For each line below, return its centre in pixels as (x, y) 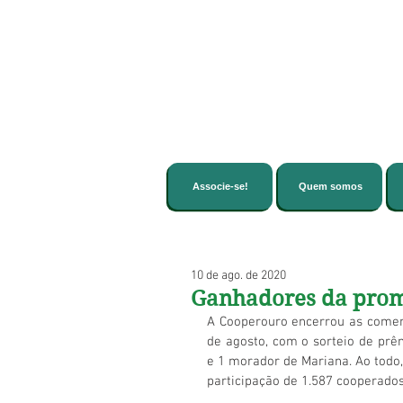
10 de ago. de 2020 (238, 276)
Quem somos (330, 186)
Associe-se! (220, 186)
